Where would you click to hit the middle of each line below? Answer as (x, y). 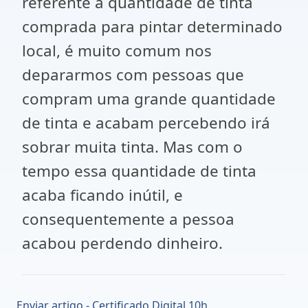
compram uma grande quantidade (149, 99)
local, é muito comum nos (117, 51)
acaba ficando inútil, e (102, 195)
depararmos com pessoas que (133, 75)
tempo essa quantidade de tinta (139, 171)
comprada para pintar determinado (152, 26)
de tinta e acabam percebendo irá (146, 123)
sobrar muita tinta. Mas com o (132, 147)
